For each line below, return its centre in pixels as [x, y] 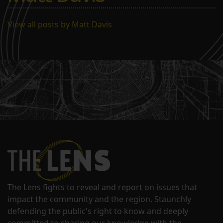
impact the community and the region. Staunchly [99, 199]
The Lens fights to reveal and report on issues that [102, 187]
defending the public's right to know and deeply [98, 211]
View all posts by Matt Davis [60, 25]
